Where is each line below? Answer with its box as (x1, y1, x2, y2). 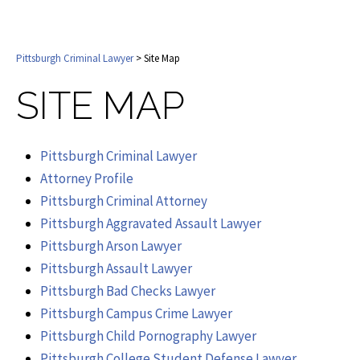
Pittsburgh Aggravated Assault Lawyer (40, 214, 261, 232)
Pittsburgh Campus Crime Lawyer (40, 304, 232, 322)
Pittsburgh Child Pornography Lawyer (40, 326, 256, 345)
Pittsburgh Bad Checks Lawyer (40, 281, 215, 300)
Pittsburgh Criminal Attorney (40, 191, 207, 210)
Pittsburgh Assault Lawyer (40, 259, 192, 277)
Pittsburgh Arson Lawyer (40, 236, 182, 255)
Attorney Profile (40, 169, 133, 187)
